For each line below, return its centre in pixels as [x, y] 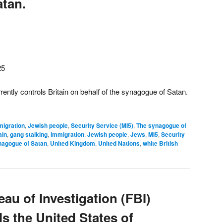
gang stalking [29, 134]
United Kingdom [73, 143]
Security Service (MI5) [102, 125]
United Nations [119, 143]
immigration [67, 134]
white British [160, 143]
